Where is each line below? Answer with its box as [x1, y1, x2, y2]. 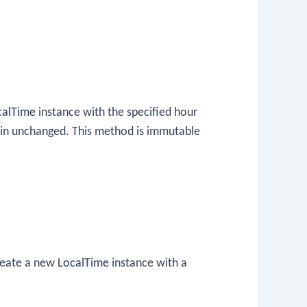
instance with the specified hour [36, 106, 197, 120]
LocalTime [58, 256, 109, 270]
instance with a [109, 256, 187, 270]
